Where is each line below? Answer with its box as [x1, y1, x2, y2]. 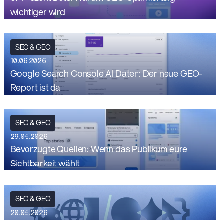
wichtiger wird [10, 4, 65, 19]
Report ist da [10, 81, 61, 95]
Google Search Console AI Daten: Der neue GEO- [10, 66, 203, 81]
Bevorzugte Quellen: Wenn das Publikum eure [10, 142, 187, 156]
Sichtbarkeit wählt [10, 156, 80, 170]
